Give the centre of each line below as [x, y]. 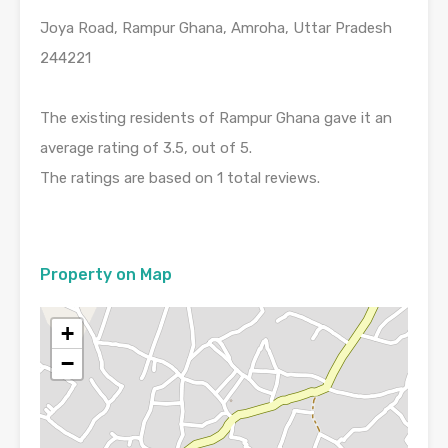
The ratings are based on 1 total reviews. [180, 178]
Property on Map [106, 275]
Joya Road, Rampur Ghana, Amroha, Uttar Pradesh [216, 28]
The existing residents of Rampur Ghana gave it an [216, 118]
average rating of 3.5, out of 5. [146, 148]
